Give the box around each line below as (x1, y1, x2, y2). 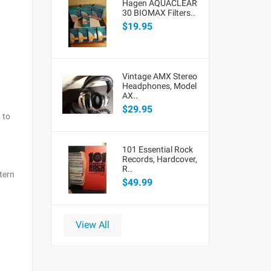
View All (75, 218, 109, 230)
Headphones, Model (122, 80, 197, 91)
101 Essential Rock (122, 144, 193, 154)
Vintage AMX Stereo (122, 71, 197, 81)
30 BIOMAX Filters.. (122, 7, 195, 18)
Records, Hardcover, (122, 154, 197, 164)
